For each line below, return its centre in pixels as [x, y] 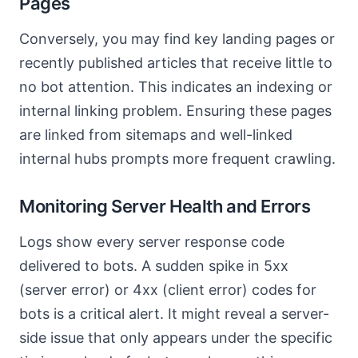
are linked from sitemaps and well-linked [156, 135]
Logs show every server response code [152, 242]
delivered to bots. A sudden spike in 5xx [154, 266]
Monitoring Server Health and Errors [165, 206]
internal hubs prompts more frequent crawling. [177, 159]
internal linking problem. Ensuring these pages [175, 111]
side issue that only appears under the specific [176, 338]
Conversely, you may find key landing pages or [177, 39]
